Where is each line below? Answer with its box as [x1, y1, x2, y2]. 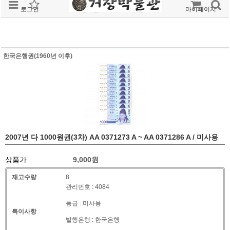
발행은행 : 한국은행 [65, 216, 120, 223]
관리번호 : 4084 [65, 183, 109, 190]
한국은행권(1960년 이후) [3, 52, 72, 60]
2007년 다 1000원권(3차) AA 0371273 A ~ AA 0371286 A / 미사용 [5, 132, 218, 141]
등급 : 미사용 [65, 199, 101, 207]
